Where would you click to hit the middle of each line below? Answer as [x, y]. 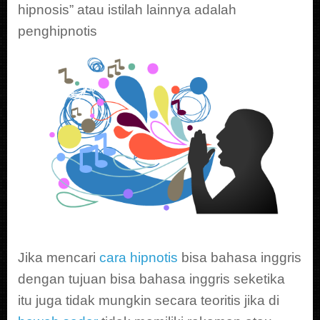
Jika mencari [59, 257]
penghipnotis [57, 31]
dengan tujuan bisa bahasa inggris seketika [151, 279]
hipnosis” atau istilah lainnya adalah [127, 9]
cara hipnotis [139, 257]
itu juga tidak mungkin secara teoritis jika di [149, 300]
